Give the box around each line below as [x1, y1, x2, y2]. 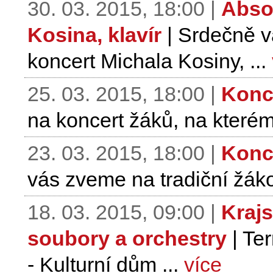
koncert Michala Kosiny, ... [27, 49, 272, 73]
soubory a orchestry [27, 227, 227, 250]
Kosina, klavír [27, 23, 161, 46]
